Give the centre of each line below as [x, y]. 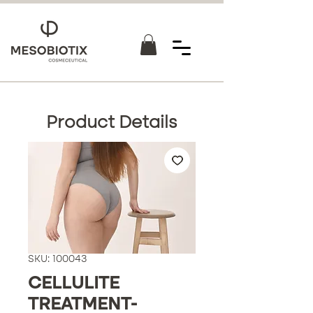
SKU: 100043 [57, 259]
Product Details [112, 123]
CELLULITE [74, 284]
